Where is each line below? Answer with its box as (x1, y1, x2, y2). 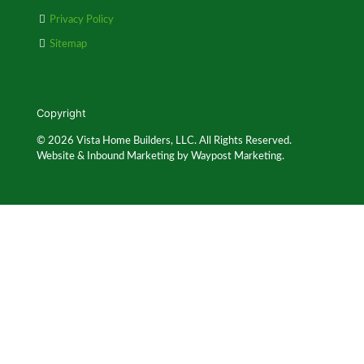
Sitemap (50, 39, 87, 50)
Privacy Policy (50, 15, 114, 25)
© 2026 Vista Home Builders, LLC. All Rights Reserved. (37, 136, 292, 146)
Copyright (37, 106, 86, 119)
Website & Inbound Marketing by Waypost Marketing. (37, 151, 284, 162)
